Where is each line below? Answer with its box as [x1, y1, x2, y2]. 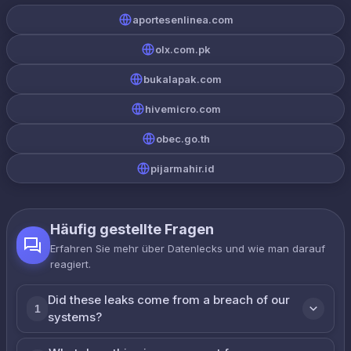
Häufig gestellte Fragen [49, 221, 214, 237]
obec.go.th [155, 132, 210, 145]
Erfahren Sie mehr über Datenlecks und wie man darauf [49, 242, 325, 255]
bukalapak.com [143, 73, 222, 85]
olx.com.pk [154, 43, 211, 56]
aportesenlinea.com [132, 13, 233, 26]
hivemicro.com [144, 103, 221, 115]
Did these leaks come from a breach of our [48, 292, 291, 307]
